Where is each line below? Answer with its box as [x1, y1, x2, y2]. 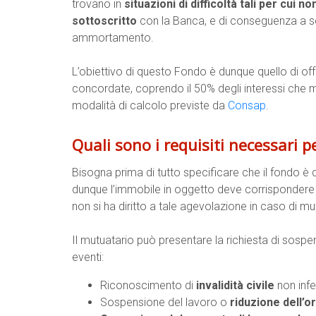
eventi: [72, 250, 104, 264]
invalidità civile [196, 279, 274, 292]
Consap [228, 99, 266, 112]
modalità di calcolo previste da [72, 99, 228, 112]
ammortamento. [72, 31, 154, 44]
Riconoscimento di [100, 279, 196, 292]
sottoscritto [72, 14, 137, 28]
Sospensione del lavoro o [100, 296, 230, 309]
